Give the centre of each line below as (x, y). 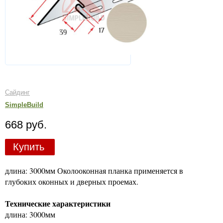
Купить (28, 147)
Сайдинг (17, 92)
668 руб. (26, 125)
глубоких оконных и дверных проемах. (72, 181)
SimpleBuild (24, 105)
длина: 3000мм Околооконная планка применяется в (94, 170)
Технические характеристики (58, 203)
